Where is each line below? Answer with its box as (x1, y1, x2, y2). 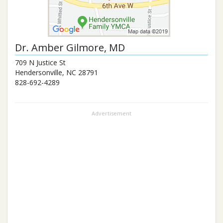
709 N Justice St (15, 58, 66, 67)
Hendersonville (15, 68, 62, 77)
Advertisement (92, 110, 131, 117)
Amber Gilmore (31, 41, 104, 54)
